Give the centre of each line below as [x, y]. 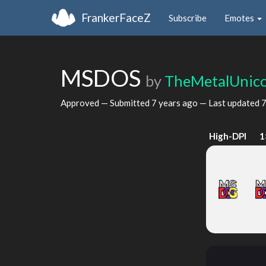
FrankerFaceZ [116, 17]
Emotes [240, 18]
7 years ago [175, 102]
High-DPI [228, 136]
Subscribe [188, 18]
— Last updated [229, 102]
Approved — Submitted [106, 102]
